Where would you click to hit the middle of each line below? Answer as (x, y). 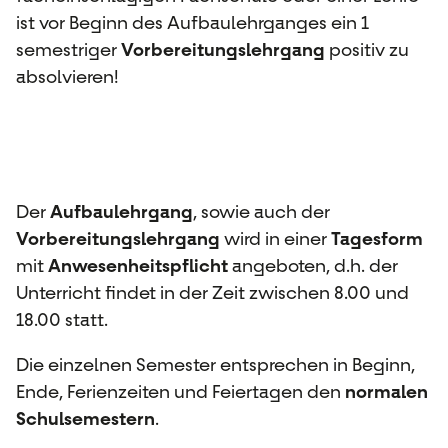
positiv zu (367, 49)
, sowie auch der (261, 211)
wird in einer (275, 238)
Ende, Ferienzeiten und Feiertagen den (180, 391)
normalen (386, 391)
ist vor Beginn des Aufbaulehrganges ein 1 (192, 22)
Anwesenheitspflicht (138, 265)
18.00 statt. (62, 319)
